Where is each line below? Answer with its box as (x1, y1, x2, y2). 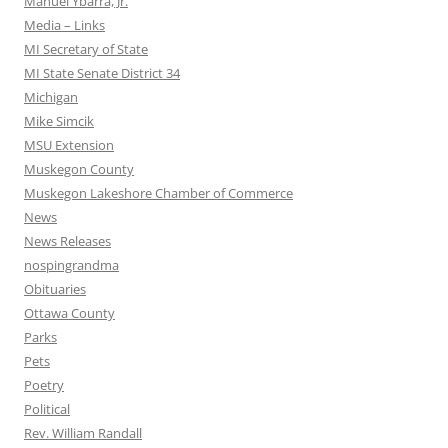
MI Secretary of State (24, 40, 148, 59)
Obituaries (24, 280, 86, 299)
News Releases (24, 232, 111, 251)
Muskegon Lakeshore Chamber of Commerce (24, 184, 293, 203)
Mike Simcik (24, 112, 94, 131)
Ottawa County (24, 304, 115, 323)
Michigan (24, 88, 78, 107)
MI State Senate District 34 (24, 64, 180, 83)
